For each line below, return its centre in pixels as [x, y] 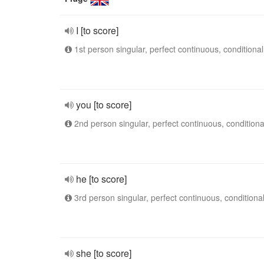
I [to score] [97, 30]
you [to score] [104, 105]
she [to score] [104, 253]
